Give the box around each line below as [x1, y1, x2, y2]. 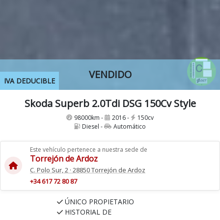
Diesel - [82, 122, 104, 131]
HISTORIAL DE [64, 207, 111, 217]
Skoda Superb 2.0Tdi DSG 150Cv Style [24, 96, 196, 110]
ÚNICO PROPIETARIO [64, 196, 134, 206]
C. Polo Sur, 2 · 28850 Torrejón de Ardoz [30, 165, 145, 174]
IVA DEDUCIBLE [4, 76, 55, 85]
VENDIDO [88, 67, 132, 81]
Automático [113, 122, 146, 131]
